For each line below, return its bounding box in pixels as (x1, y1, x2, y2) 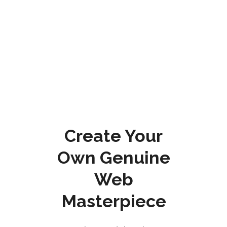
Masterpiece (61, 191, 166, 211)
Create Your (64, 125, 163, 146)
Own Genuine (57, 147, 170, 168)
